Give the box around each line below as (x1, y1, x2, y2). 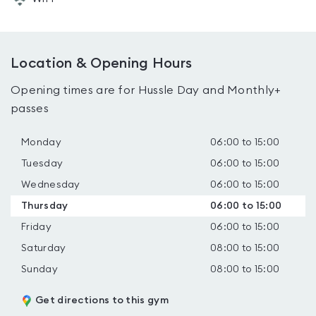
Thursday (21, 201, 68, 211)
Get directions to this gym (35, 296, 169, 305)
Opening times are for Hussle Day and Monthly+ (11, 85, 281, 96)
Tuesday (21, 159, 63, 169)
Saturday (21, 243, 66, 253)
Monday (21, 138, 61, 147)
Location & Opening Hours (11, 56, 193, 71)
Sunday (21, 265, 58, 274)
